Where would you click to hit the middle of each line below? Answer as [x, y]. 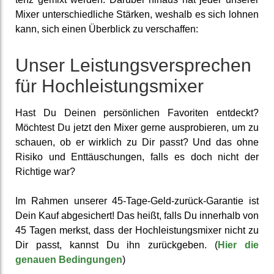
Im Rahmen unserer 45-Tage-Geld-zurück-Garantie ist [137, 201]
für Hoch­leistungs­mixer [109, 86]
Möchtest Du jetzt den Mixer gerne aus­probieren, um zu [137, 127]
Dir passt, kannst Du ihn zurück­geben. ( [117, 245]
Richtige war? [45, 171]
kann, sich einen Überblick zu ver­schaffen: [107, 29]
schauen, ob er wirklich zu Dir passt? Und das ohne [137, 142]
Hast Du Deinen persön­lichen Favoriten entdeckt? [137, 113]
